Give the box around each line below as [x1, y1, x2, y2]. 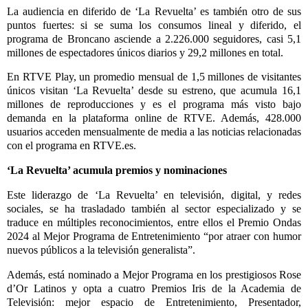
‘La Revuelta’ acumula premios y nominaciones [7, 164, 227, 177]
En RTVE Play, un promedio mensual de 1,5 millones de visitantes [7, 71, 301, 83]
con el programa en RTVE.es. [7, 140, 136, 152]
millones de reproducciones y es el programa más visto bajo [7, 98, 301, 111]
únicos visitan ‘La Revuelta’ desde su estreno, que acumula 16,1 [7, 85, 301, 97]
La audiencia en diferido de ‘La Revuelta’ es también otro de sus [7, 5, 301, 17]
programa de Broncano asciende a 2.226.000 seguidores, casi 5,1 [7, 32, 301, 45]
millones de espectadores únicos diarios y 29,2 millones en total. [7, 46, 283, 58]
